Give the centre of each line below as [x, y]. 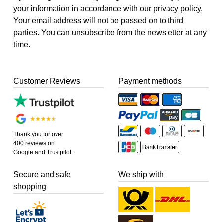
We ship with [141, 175]
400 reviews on [34, 143]
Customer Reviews [47, 81]
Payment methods [150, 81]
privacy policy [177, 8]
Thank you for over [39, 135]
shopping [30, 187]
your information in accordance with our [83, 8]
